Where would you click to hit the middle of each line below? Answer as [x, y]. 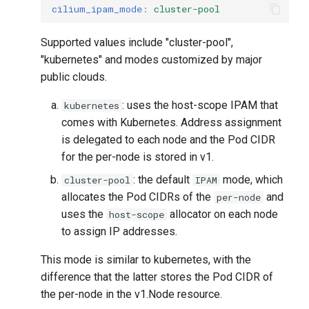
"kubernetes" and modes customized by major [152, 60]
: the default [163, 180]
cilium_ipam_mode [97, 9]
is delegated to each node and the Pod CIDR [169, 140]
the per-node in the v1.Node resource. [132, 295]
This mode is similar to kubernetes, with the [146, 260]
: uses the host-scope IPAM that [200, 106]
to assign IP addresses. [120, 232]
